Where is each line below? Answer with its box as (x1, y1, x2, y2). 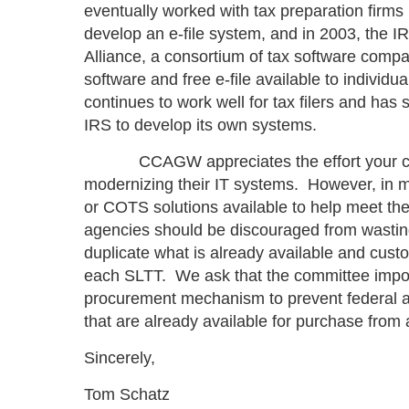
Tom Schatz (84, 385, 170, 404)
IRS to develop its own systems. (84, 116, 317, 134)
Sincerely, (84, 349, 155, 367)
